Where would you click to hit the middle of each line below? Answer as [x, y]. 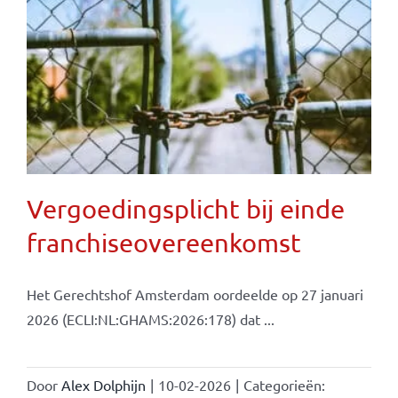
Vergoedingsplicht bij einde [185, 208]
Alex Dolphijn [103, 384]
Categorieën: [284, 384]
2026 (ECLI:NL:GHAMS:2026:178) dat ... [150, 318]
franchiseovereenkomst [163, 242]
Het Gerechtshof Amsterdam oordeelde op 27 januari [195, 294]
